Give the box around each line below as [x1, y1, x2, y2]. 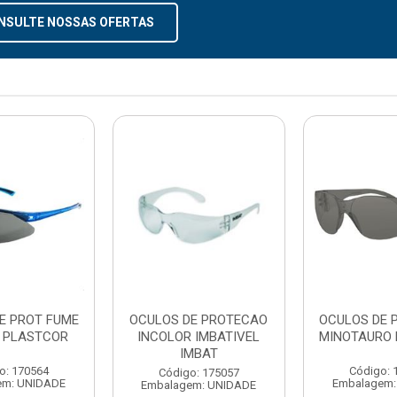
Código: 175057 [158, 365, 239, 379]
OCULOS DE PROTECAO [129, 311, 269, 328]
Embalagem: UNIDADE [141, 378, 257, 392]
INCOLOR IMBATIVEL [137, 328, 261, 345]
